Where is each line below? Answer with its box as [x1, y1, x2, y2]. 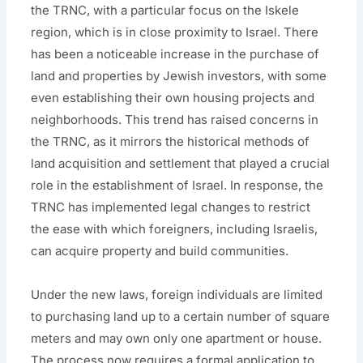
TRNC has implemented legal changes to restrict [31, 199, 311, 216]
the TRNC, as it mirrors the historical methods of [31, 134, 310, 150]
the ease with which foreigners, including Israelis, [31, 221, 318, 237]
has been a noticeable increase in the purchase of [31, 46, 320, 62]
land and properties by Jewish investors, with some [31, 68, 327, 84]
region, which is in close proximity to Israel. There [31, 24, 319, 41]
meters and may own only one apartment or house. [31, 330, 322, 346]
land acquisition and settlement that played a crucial [31, 156, 331, 172]
